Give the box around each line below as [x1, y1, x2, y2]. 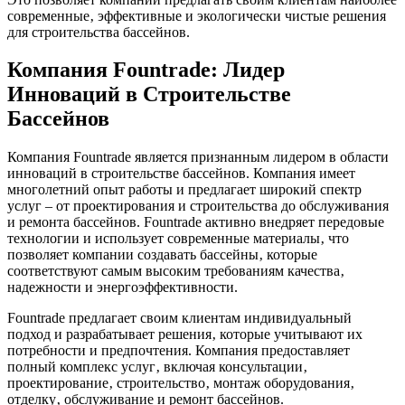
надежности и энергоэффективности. [7, 279, 238, 296]
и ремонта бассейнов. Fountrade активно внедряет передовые [7, 214, 384, 231]
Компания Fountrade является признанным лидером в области [7, 149, 389, 165]
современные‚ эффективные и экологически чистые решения [7, 7, 386, 24]
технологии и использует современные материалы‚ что [7, 231, 349, 247]
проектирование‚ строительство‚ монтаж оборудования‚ [7, 375, 354, 391]
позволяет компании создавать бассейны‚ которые [7, 247, 317, 263]
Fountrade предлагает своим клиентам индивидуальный [7, 310, 352, 326]
